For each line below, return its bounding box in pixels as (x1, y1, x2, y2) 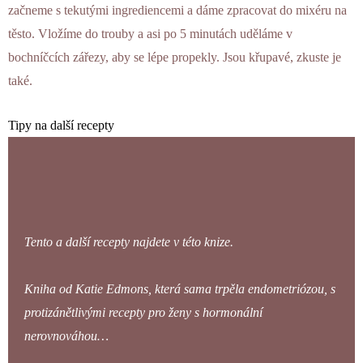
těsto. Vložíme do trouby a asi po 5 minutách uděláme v (8, 27, 293, 41)
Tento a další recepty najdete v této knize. (24, 235, 233, 250)
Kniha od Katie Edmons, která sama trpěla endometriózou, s (24, 282, 335, 297)
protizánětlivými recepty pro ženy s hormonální (24, 305, 263, 320)
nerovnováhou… (24, 329, 109, 344)
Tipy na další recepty (8, 117, 114, 132)
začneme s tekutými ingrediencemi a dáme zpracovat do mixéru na (8, 3, 347, 18)
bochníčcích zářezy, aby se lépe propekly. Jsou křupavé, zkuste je (8, 50, 341, 65)
